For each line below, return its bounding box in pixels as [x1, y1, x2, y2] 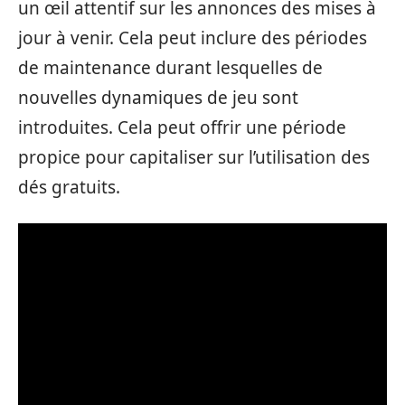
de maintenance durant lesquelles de [18, 56, 323, 80]
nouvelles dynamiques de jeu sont [18, 86, 298, 109]
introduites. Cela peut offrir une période [18, 116, 346, 139]
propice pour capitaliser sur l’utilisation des [18, 146, 370, 169]
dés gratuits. [18, 175, 120, 199]
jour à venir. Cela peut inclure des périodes [18, 26, 367, 50]
